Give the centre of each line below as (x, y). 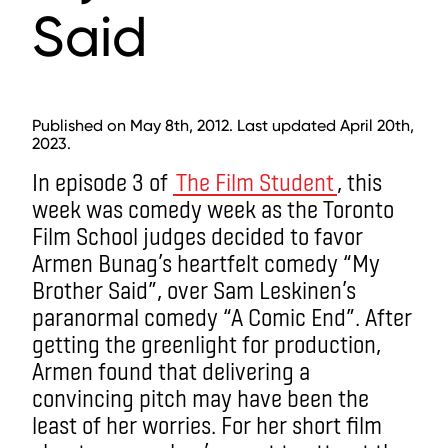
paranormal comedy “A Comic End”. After (222, 316)
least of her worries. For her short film (207, 424)
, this (359, 181)
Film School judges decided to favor (197, 235)
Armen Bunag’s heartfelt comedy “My (206, 262)
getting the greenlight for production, (206, 343)
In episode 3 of (102, 181)
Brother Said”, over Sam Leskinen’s (194, 289)
